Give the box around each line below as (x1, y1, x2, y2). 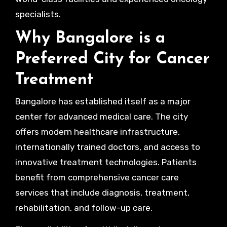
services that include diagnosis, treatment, (15, 187, 190, 198)
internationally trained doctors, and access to (15, 142, 200, 152)
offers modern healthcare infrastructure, (15, 127, 180, 137)
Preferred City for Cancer (15, 51, 210, 67)
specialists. (15, 9, 61, 19)
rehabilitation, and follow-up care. (15, 203, 153, 213)
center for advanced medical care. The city (15, 111, 188, 122)
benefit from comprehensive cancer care (15, 172, 179, 182)
